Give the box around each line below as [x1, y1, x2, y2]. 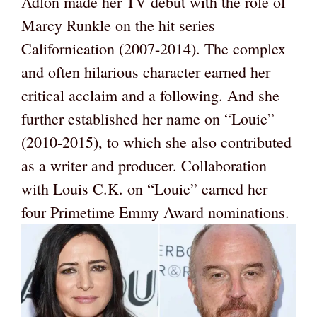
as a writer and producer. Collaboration [21, 155, 267, 176]
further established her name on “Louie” [21, 108, 275, 129]
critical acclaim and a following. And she [21, 85, 279, 106]
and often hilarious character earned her [21, 62, 270, 83]
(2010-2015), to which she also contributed [21, 132, 292, 153]
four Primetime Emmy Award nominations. [21, 202, 289, 223]
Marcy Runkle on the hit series [21, 15, 215, 36]
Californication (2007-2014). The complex [21, 38, 286, 59]
